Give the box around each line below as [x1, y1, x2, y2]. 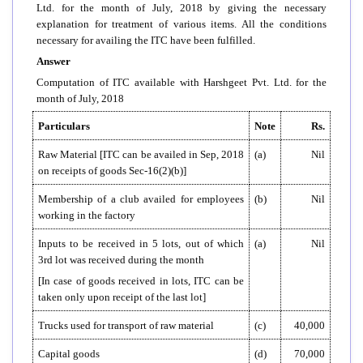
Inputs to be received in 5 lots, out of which [38, 237, 244, 250]
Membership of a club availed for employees [38, 192, 244, 205]
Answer [36, 54, 70, 67]
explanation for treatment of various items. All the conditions [36, 17, 327, 30]
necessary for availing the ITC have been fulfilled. [36, 33, 255, 46]
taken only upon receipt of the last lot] [38, 290, 206, 303]
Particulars [38, 119, 90, 132]
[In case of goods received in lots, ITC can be [38, 274, 244, 287]
